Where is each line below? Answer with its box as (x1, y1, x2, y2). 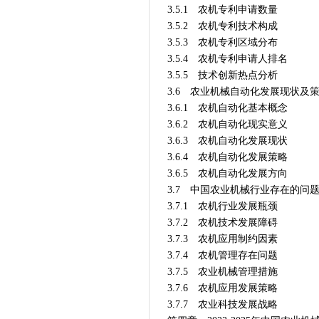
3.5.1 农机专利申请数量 (167, 4, 278, 15)
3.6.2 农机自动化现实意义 (167, 119, 288, 130)
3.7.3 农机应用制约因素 (167, 234, 278, 244)
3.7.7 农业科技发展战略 (167, 299, 278, 310)
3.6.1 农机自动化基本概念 (167, 103, 288, 113)
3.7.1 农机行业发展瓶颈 (167, 201, 278, 211)
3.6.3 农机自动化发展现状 (167, 135, 288, 146)
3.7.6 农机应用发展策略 (167, 283, 278, 293)
